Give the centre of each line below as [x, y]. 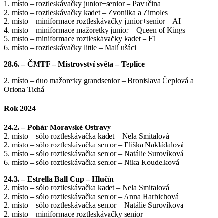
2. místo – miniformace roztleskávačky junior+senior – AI [92, 21]
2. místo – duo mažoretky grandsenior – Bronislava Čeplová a [99, 80]
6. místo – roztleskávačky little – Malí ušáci [70, 47]
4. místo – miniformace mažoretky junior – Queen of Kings [95, 30]
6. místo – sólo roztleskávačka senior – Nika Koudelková [91, 163]
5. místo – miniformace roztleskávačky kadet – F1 [80, 38]
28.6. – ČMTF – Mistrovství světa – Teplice [74, 64]
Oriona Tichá [24, 89]
